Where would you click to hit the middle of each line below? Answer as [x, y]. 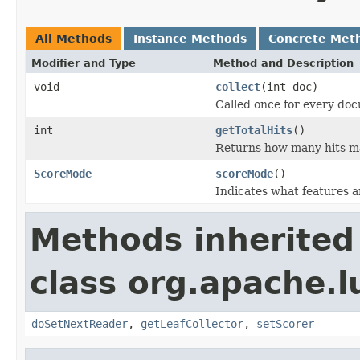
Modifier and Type [84, 63]
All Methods [74, 38]
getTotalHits [254, 130]
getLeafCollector [192, 323]
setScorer [285, 323]
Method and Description [283, 63]
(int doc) [289, 86]
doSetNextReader [80, 323]
